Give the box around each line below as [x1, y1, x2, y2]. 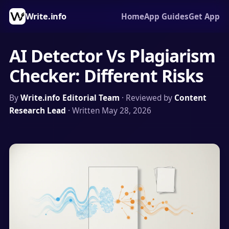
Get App [189, 11, 220, 21]
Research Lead [9, 105, 66, 117]
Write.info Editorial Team [20, 93, 120, 104]
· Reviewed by [119, 93, 174, 104]
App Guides [144, 11, 189, 21]
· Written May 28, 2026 [65, 105, 151, 117]
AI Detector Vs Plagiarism [9, 43, 216, 67]
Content [174, 93, 207, 104]
